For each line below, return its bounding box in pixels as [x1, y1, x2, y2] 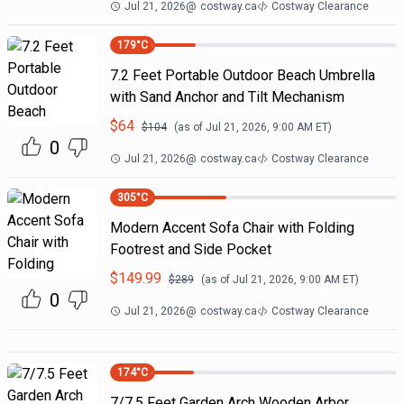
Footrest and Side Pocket [109, 241, 271, 258]
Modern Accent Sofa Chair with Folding [109, 219, 354, 236]
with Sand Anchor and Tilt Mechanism [109, 88, 344, 106]
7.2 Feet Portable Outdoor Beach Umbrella [109, 67, 375, 84]
